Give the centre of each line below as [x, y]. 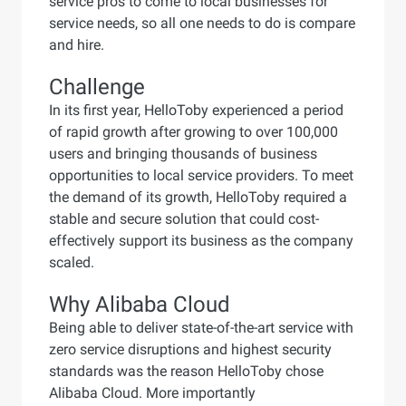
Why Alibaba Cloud [139, 304]
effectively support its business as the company [201, 241]
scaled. [71, 262]
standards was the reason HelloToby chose [186, 371]
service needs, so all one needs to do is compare [202, 23]
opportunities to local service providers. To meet [201, 175]
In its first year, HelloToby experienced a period [196, 110]
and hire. [76, 45]
